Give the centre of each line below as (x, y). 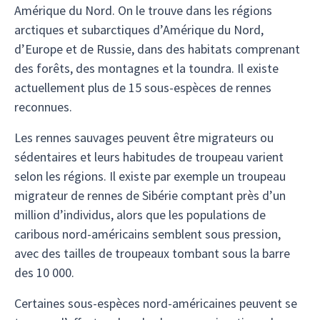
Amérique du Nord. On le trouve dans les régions (143, 10)
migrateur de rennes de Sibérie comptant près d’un (150, 195)
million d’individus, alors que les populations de (140, 215)
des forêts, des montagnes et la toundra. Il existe (146, 68)
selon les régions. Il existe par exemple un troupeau (150, 176)
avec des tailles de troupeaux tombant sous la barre (152, 253)
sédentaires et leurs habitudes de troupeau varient (149, 157)
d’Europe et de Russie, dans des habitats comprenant (157, 49)
